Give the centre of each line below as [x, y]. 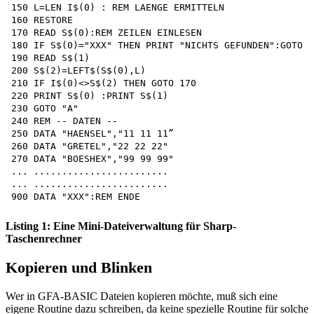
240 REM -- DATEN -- [64, 121]
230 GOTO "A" [45, 109]
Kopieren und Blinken [79, 267]
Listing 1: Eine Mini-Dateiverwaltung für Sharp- [121, 226]
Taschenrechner [44, 239]
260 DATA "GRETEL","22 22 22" [90, 146]
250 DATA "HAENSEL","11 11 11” [95, 134]
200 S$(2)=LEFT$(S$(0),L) [78, 71]
